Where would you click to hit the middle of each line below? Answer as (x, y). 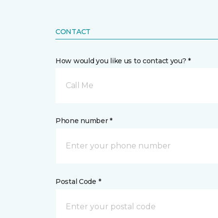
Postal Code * (78, 182)
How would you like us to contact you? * (123, 61)
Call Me (80, 85)
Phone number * (84, 121)
